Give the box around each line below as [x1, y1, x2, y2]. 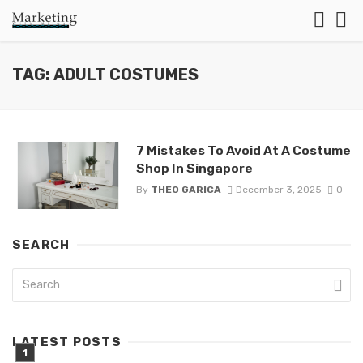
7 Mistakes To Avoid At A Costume [135, 143, 351, 158]
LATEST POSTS [12, 334, 122, 349]
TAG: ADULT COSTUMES [12, 66, 199, 84]
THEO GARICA [150, 184, 221, 196]
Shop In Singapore [135, 160, 253, 176]
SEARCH [12, 237, 70, 252]
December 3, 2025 [235, 184, 322, 196]
